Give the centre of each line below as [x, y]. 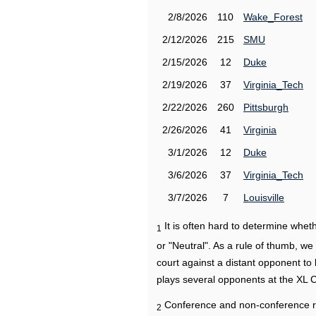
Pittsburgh [266, 107]
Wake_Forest [273, 17]
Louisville [264, 197]
